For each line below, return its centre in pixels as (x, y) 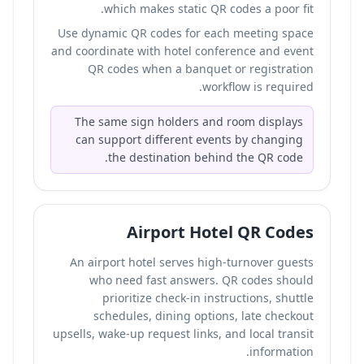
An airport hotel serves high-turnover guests (192, 262)
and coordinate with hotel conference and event (182, 51)
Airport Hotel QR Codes (220, 232)
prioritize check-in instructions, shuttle (208, 298)
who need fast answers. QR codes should (201, 280)
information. (282, 351)
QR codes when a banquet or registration (201, 69)
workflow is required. (258, 87)
